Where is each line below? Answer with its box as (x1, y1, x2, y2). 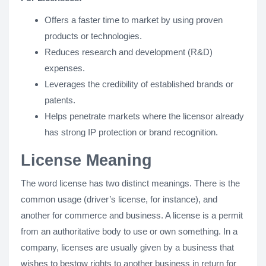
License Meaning (21, 151, 152, 169)
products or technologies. (45, 30, 142, 41)
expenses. (45, 62, 85, 73)
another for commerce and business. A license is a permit (21, 210, 243, 220)
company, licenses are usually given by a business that (21, 242, 234, 252)
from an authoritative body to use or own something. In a (21, 226, 237, 236)
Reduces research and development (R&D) (45, 46, 213, 57)
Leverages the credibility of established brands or (45, 78, 233, 89)
